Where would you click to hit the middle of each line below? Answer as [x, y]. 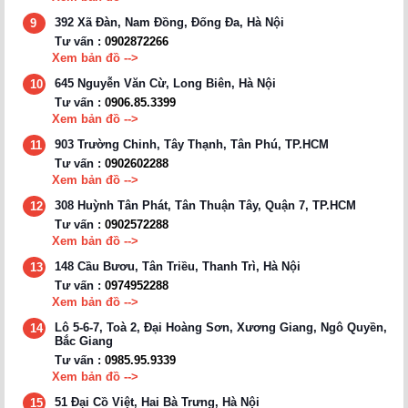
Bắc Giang [84, 341]
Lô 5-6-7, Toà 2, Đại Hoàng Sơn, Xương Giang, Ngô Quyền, [221, 327]
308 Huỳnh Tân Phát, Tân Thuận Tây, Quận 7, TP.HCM [205, 205]
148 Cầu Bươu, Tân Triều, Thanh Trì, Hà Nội [178, 266]
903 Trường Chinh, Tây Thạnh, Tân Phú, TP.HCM [192, 144]
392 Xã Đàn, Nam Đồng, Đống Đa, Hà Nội [169, 22]
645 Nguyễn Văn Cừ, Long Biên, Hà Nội [165, 83]
